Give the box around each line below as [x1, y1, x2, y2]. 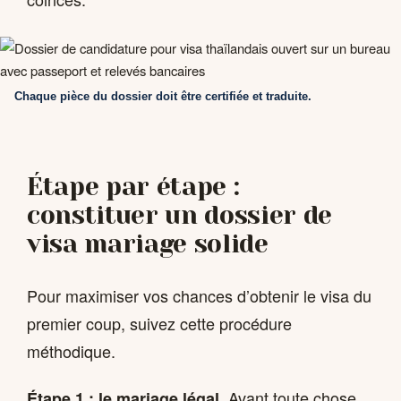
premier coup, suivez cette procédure [27, 311, 292, 335]
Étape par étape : [27, 171, 240, 201]
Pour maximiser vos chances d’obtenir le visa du [27, 283, 371, 307]
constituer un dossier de [27, 200, 332, 230]
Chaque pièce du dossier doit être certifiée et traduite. [14, 90, 311, 104]
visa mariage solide [27, 228, 269, 259]
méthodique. [27, 338, 115, 363]
